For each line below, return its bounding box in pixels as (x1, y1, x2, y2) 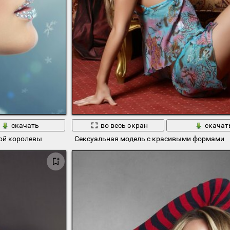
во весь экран (100, 121, 148, 129)
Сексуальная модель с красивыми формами (74, 135, 224, 143)
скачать (11, 121, 39, 129)
